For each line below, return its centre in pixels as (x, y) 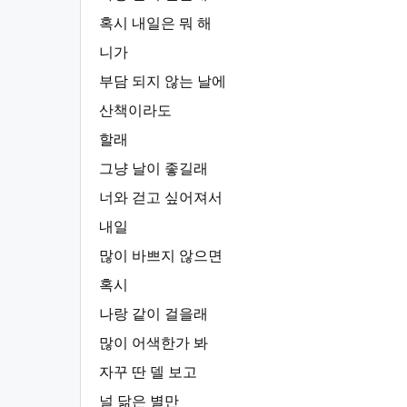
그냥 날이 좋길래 (154, 169)
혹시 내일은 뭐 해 (155, 23)
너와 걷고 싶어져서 (161, 198)
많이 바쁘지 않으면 (161, 256)
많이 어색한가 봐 (154, 343)
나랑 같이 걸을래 (154, 314)
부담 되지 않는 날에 (163, 81)
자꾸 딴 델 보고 (148, 372)
